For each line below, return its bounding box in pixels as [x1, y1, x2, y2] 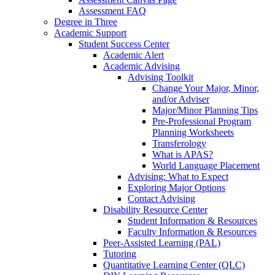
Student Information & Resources [128, 215, 257, 227]
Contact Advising [128, 193, 195, 204]
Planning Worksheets [152, 127, 234, 138]
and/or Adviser [152, 94, 209, 105]
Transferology [152, 138, 206, 149]
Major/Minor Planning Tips [152, 105, 258, 116]
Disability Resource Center [103, 204, 207, 215]
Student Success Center [79, 39, 169, 50]
